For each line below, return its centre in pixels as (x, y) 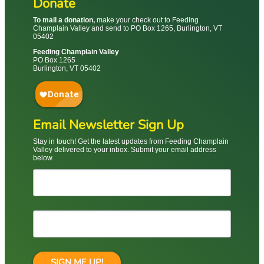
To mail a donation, (64, 20)
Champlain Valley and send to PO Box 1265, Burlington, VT (128, 28)
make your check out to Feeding (147, 20)
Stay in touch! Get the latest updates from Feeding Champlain (131, 141)
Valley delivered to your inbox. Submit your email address (125, 150)
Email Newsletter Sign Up (108, 125)
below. (43, 158)
